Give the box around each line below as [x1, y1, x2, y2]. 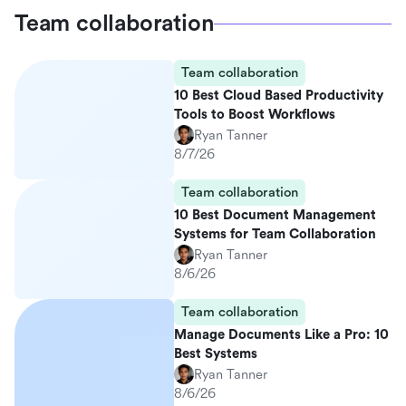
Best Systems [174, 346, 257, 362]
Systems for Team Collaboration [174, 227, 376, 242]
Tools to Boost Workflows [174, 107, 335, 122]
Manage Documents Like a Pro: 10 [174, 327, 389, 343]
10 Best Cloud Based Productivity [174, 88, 383, 103]
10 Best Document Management [174, 208, 376, 223]
